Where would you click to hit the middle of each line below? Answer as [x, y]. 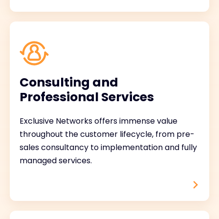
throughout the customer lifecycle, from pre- [107, 134]
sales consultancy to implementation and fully [108, 147]
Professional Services [87, 97]
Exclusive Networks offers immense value [99, 121]
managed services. [56, 161]
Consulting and [69, 82]
